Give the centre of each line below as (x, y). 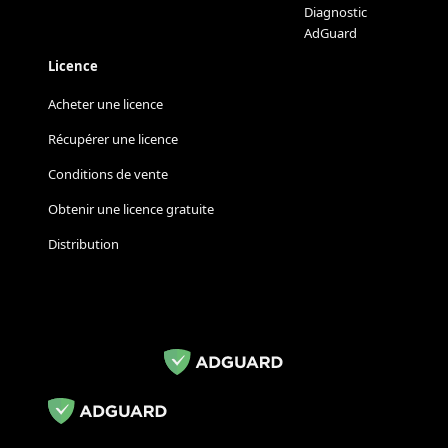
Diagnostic (335, 12)
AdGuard (330, 33)
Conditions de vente (108, 174)
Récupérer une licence (113, 139)
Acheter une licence (105, 104)
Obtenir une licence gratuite (131, 209)
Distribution (83, 244)
